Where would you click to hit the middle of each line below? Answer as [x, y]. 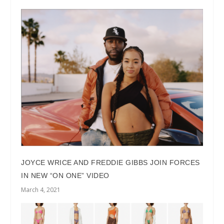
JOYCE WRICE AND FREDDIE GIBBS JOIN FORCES [110, 162]
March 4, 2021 [41, 189]
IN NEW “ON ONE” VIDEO [65, 175]
